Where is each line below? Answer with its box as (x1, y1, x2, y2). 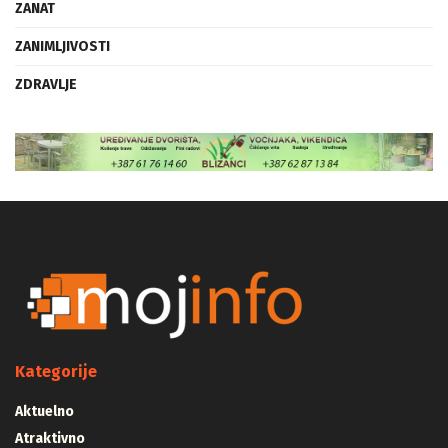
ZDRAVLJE (15, 75, 77, 93)
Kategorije (15, 362, 97, 382)
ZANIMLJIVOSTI (15, 37, 110, 55)
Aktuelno (15, 403, 74, 421)
